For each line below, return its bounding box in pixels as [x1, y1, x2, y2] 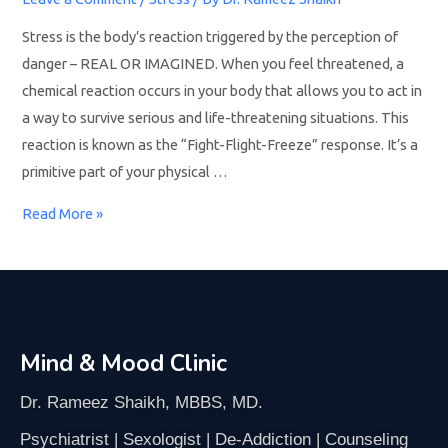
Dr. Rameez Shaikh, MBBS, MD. [20, 393, 268, 413]
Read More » [22, 204, 104, 222]
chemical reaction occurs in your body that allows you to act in [22, 82, 423, 100]
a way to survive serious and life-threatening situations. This [22, 109, 410, 127]
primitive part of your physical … [22, 163, 229, 181]
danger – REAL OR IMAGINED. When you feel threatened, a [22, 55, 405, 73]
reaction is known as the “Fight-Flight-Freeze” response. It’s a [22, 136, 419, 154]
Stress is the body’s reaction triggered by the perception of [22, 28, 399, 46]
